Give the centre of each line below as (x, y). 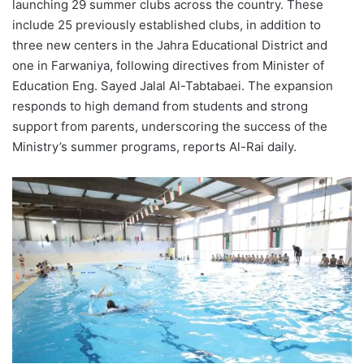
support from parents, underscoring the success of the (170, 126)
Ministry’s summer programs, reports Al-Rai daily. (154, 146)
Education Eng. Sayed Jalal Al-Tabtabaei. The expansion (173, 85)
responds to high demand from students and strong (160, 106)
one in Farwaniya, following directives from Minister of (168, 65)
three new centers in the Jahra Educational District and (170, 45)
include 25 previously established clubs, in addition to (167, 24)
